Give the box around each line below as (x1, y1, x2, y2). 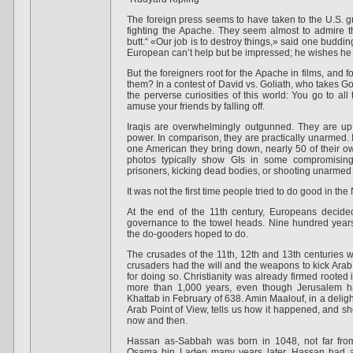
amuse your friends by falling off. (127, 101, 265, 112)
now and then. (127, 315, 188, 326)
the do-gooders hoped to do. (127, 229, 248, 240)
